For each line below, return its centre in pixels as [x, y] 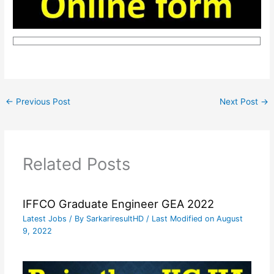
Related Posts [76, 164]
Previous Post [42, 101]
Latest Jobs [44, 219]
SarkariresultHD [116, 219]
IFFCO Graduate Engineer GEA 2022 [118, 203]
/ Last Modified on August [194, 219]
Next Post [240, 101]
